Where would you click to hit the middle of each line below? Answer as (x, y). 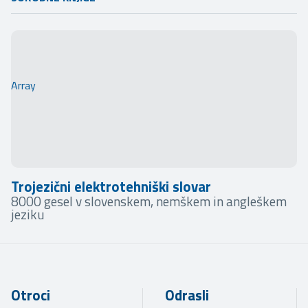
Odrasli (187, 295)
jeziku (28, 214)
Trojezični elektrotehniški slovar (111, 187)
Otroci (31, 295)
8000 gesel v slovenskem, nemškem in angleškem (149, 201)
